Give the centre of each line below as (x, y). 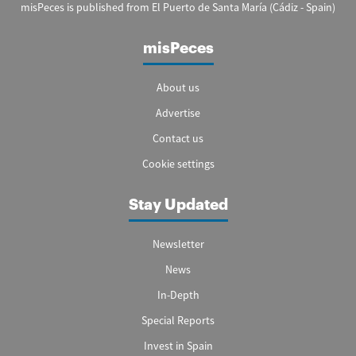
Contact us (178, 138)
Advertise (178, 112)
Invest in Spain (178, 345)
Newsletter (178, 244)
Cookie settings (178, 163)
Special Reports (178, 320)
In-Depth (178, 294)
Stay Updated (178, 204)
